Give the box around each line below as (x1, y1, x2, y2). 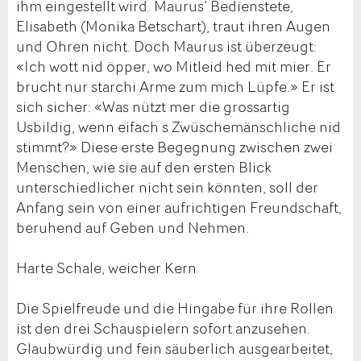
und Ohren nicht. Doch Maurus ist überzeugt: (16, 35, 317, 56)
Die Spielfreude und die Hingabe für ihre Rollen (16, 297, 334, 318)
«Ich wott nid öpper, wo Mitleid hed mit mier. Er (16, 55, 331, 77)
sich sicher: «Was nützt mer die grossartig (16, 95, 290, 117)
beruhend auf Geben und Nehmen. (16, 216, 249, 238)
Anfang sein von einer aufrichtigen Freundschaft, (16, 196, 342, 218)
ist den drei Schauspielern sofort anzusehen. (16, 317, 310, 338)
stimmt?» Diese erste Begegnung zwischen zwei (16, 135, 333, 157)
